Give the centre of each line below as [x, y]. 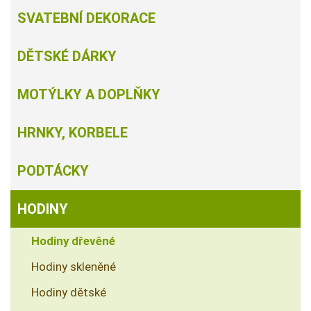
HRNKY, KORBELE [73, 133]
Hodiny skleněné [74, 267]
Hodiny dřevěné [73, 241]
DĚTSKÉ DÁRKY [67, 57]
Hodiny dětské [69, 293]
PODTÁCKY [53, 171]
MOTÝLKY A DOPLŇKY [89, 95]
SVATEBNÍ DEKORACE [86, 18]
